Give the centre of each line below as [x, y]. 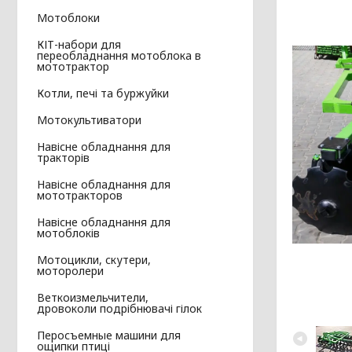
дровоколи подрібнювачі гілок [119, 309]
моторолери [70, 271]
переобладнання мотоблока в [119, 56]
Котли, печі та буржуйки [103, 93]
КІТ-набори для [79, 45]
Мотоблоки [68, 18]
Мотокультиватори [89, 120]
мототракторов [80, 196]
